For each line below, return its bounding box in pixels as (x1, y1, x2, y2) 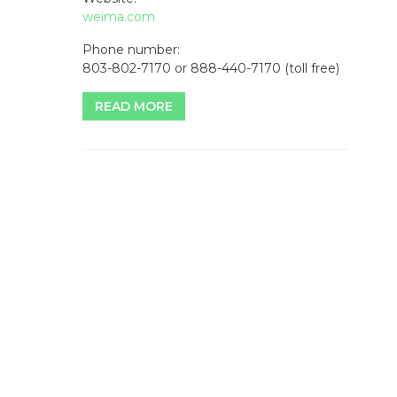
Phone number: (82, 42, 180, 58)
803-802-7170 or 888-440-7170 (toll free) (82, 60, 339, 77)
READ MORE (95, 98, 173, 115)
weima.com (82, 9, 155, 26)
